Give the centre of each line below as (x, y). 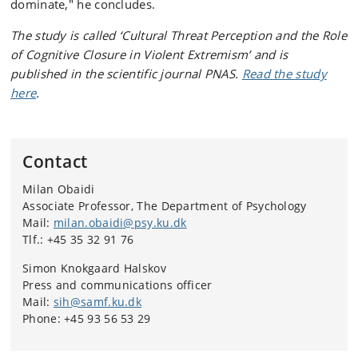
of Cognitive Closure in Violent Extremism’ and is (149, 54)
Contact (55, 161)
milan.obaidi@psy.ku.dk (120, 223)
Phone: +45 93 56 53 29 (87, 318)
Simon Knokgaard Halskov (94, 268)
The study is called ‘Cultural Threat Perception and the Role (179, 35)
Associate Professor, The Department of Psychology (165, 206)
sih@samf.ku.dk (97, 302)
